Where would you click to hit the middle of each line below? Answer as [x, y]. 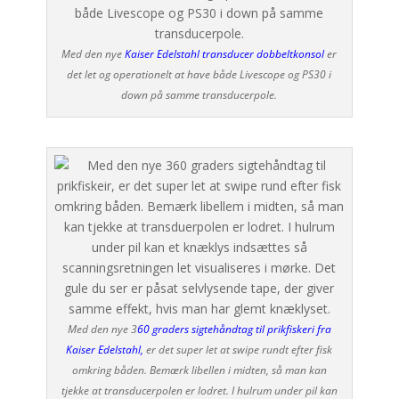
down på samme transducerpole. [199, 94]
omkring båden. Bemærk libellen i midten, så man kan [199, 370]
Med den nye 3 [102, 329]
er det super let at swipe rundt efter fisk [240, 349]
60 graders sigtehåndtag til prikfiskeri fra [234, 329]
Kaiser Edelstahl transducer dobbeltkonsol [225, 53]
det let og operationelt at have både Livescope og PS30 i [199, 74]
